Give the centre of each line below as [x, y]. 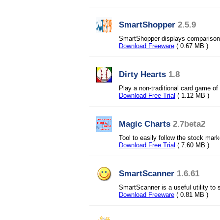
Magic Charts [145, 124]
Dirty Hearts [142, 74]
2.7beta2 [189, 124]
